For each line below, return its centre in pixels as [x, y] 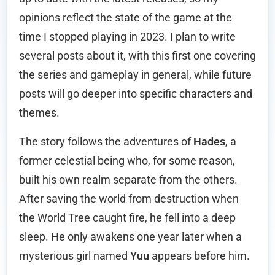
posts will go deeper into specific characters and [136, 94]
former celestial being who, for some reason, [127, 161]
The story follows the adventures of [106, 142]
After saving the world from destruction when [129, 199]
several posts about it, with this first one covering [137, 56]
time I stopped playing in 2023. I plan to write [127, 37]
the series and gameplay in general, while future [135, 75]
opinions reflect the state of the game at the [126, 18]
